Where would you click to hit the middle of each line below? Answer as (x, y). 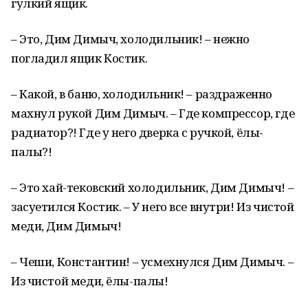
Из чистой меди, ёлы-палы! (90, 281)
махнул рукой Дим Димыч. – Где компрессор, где (153, 113)
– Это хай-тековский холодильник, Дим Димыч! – (153, 187)
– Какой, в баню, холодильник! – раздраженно (142, 94)
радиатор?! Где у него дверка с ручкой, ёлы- (137, 132)
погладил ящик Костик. (79, 58)
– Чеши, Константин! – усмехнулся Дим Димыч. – (153, 262)
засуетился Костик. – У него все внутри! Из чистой (153, 207)
